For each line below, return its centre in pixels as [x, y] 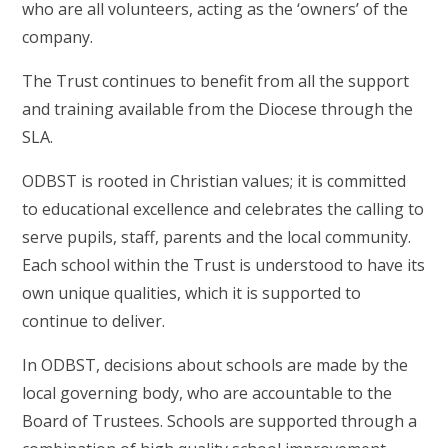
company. [58, 37]
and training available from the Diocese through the [218, 109]
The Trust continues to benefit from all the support [216, 81]
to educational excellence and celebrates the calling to [223, 209]
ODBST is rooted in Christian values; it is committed [214, 181]
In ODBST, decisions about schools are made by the [215, 365]
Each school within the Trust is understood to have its [224, 265]
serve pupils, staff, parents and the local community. [217, 237]
